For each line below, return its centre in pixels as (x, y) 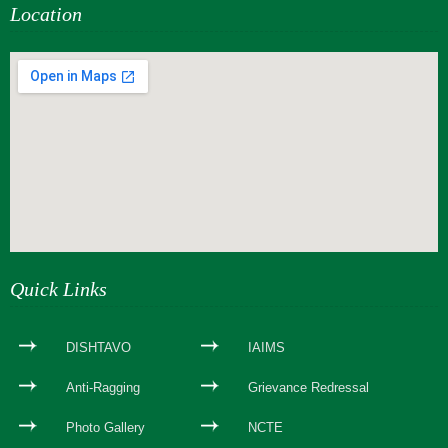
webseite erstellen (63, 267)
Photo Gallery (105, 427)
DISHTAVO (98, 347)
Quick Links (58, 288)
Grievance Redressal (308, 387)
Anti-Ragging (103, 387)
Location (46, 13)
